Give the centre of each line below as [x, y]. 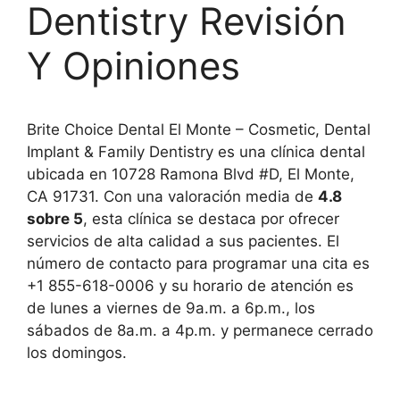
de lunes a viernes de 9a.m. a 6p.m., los [171, 308]
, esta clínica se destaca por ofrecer [211, 219]
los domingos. [77, 353]
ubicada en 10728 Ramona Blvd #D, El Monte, [191, 174]
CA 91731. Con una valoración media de [172, 196]
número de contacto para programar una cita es [198, 263]
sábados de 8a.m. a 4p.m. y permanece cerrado [200, 330]
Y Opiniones [133, 66]
